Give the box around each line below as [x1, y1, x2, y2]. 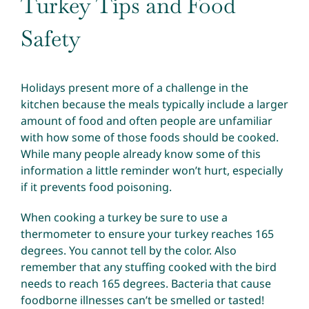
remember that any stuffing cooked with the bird [21, 259, 277, 275]
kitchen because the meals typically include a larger [21, 96, 288, 112]
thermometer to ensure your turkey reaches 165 [21, 226, 274, 241]
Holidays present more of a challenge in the [21, 79, 248, 95]
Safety [21, 23, 81, 52]
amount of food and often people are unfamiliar [21, 112, 272, 128]
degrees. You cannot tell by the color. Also [21, 242, 237, 258]
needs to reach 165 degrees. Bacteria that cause [21, 275, 271, 291]
